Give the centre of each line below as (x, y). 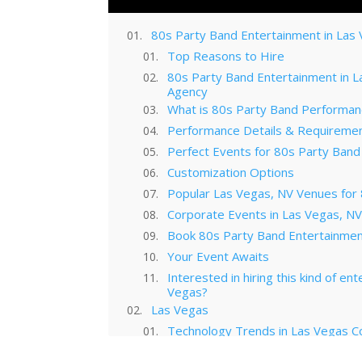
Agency (188, 91)
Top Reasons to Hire (226, 55)
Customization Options (231, 172)
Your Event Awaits (219, 256)
